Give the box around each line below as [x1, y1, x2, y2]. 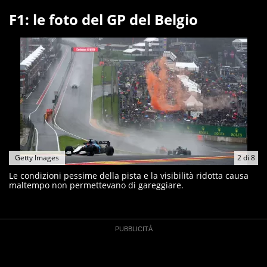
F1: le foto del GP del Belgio [9, 10, 198, 29]
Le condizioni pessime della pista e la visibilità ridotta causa [9, 170, 249, 181]
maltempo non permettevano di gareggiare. [9, 179, 184, 191]
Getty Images [15, 153, 59, 163]
